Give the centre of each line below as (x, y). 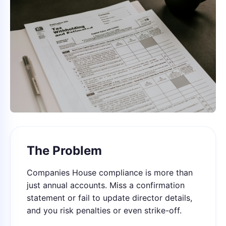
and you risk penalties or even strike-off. (104, 210)
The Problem (64, 151)
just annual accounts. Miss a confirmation (106, 185)
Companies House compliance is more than (110, 173)
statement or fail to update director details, (109, 198)
